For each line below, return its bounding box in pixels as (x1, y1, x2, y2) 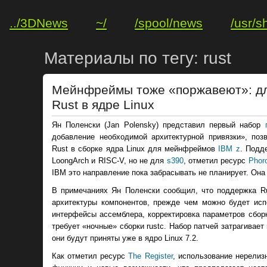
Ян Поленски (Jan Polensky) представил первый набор (52, 120, 265, 130)
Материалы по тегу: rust (44, 49, 231, 67)
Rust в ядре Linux (52, 98, 154, 112)
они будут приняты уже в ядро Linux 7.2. (52, 234, 198, 243)
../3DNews (10, 16, 68, 30)
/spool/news (135, 16, 203, 30)
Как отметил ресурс (52, 252, 129, 261)
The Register (128, 252, 173, 261)
